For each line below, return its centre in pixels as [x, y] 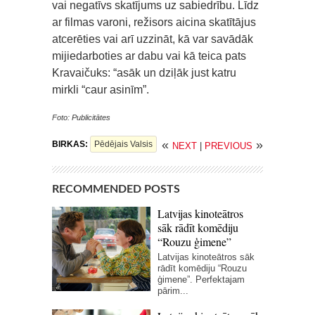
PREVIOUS [229, 146]
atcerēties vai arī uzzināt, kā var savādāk [153, 39]
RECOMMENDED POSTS [116, 189]
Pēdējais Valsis [123, 144]
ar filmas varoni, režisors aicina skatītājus [154, 22]
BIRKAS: [71, 144]
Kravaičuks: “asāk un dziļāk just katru [144, 73]
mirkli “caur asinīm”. [101, 90]
